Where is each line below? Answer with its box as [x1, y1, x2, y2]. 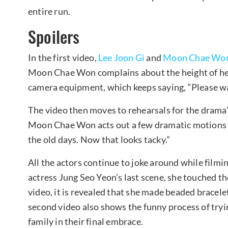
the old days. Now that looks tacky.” [28, 133, 170, 145]
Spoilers [28, 24, 80, 48]
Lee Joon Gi [98, 51, 145, 63]
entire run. [28, 5, 71, 17]
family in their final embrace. [28, 215, 143, 227]
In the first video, [28, 51, 98, 63]
